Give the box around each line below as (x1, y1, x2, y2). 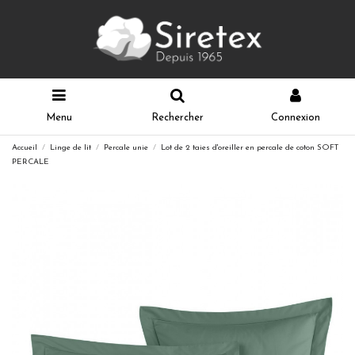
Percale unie (104, 143, 149, 153)
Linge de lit (50, 143, 92, 153)
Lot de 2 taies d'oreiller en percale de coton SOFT (161, 143, 339, 153)
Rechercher (151, 112, 204, 123)
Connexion (271, 112, 321, 123)
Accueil (12, 143, 37, 153)
